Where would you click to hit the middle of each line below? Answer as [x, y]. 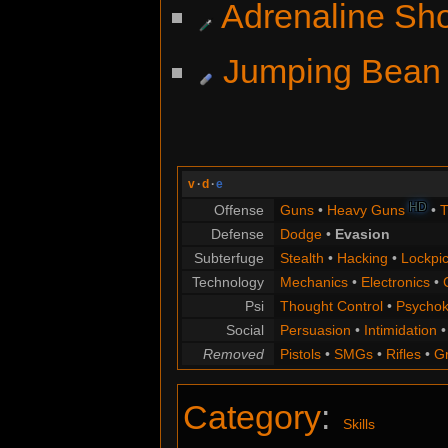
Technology [228, 282]
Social [245, 330]
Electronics [395, 282]
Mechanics [313, 282]
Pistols [300, 354]
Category [252, 417]
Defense [237, 234]
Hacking [362, 258]
